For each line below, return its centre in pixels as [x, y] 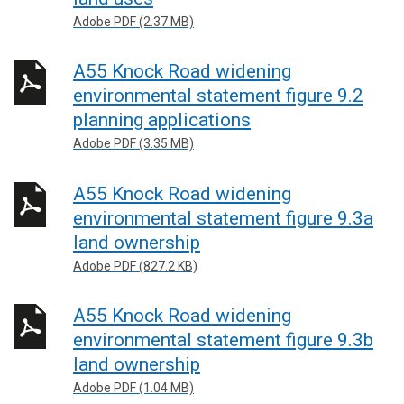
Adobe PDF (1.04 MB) [133, 388]
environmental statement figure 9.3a [223, 218]
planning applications [162, 120]
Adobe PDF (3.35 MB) [133, 143]
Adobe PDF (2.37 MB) [133, 21]
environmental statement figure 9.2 [218, 96]
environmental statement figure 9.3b [223, 340]
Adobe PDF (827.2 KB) [135, 266]
